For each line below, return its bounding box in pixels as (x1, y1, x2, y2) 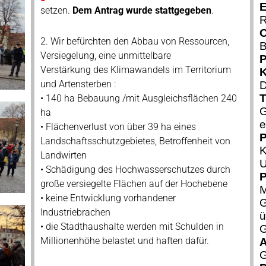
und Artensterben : (40, 78, 116, 90)
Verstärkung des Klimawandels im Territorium (40, 64, 231, 75)
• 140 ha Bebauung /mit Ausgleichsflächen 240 (40, 93, 237, 104)
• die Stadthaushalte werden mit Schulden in (40, 221, 224, 232)
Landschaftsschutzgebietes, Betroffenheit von (40, 135, 230, 147)
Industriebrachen (40, 207, 110, 218)
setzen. (40, 5, 72, 16)
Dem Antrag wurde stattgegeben (72, 5, 211, 16)
